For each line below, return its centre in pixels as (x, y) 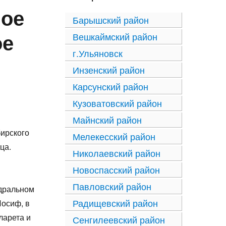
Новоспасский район (116, 169)
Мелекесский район (114, 136)
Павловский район (112, 186)
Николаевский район (117, 153)
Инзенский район (109, 70)
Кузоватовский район (117, 103)
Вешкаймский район (115, 36)
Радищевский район (115, 203)
